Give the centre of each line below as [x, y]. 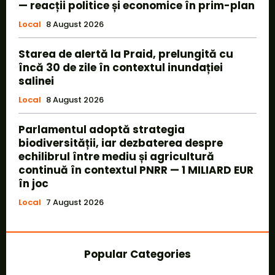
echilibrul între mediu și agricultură [116, 156]
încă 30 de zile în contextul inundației [121, 67]
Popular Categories [137, 254]
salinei [36, 81]
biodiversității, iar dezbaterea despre [121, 143]
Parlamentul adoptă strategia [102, 129]
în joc [33, 183]
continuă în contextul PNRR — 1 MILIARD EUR [136, 170]
